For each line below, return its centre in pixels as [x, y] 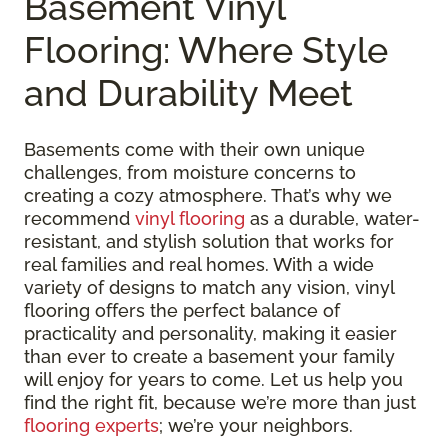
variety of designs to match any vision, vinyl [209, 288]
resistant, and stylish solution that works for [209, 242]
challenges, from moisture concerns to [190, 173]
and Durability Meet [188, 93]
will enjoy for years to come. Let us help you [213, 380]
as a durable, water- [332, 219]
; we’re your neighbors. [256, 426]
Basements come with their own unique [194, 150]
